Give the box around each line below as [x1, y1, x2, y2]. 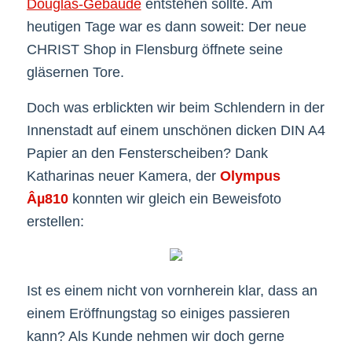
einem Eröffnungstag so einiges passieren [26, 306, 290, 322]
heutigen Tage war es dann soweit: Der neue [26, 19, 306, 35]
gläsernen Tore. [26, 64, 124, 81]
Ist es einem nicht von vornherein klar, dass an [26, 283, 317, 299]
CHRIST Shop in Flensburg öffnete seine [26, 42, 283, 58]
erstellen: [26, 213, 84, 229]
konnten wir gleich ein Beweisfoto [68, 190, 281, 207]
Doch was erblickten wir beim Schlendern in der [26, 99, 324, 115]
